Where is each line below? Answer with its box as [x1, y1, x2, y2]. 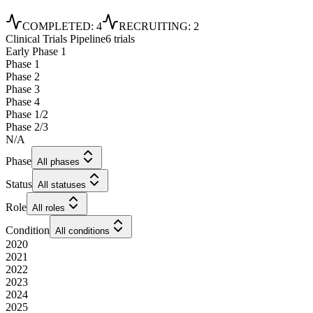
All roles [32, 203, 65, 214]
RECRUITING [119, 20, 188, 33]
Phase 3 [6, 83, 40, 96]
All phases [37, 156, 80, 168]
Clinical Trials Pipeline [6, 33, 105, 45]
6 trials [105, 33, 135, 45]
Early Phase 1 [6, 45, 66, 58]
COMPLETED [22, 20, 91, 33]
